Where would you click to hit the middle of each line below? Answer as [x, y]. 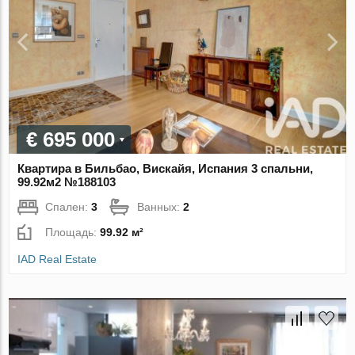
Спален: [69, 207]
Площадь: [73, 233]
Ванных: [160, 207]
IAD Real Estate [57, 260]
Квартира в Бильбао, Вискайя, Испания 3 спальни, [166, 169]
